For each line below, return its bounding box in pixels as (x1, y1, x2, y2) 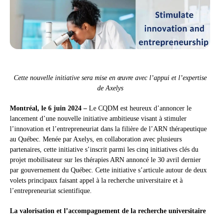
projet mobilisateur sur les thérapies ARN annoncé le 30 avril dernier (10, 156, 201, 164)
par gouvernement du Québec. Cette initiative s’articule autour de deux (10, 166, 207, 174)
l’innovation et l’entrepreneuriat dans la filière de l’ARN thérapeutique (10, 125, 207, 133)
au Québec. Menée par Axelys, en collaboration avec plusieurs (10, 136, 182, 143)
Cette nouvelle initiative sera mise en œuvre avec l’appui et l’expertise (13, 74, 207, 82)
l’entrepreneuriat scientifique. (10, 187, 92, 195)
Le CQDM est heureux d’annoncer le (89, 105, 192, 112)
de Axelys (97, 84, 123, 92)
